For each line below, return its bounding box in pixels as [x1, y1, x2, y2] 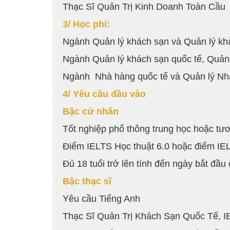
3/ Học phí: [63, 19, 110, 30]
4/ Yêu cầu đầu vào [63, 89, 146, 100]
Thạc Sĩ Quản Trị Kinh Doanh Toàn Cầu [63, 2, 225, 12]
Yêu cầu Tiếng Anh [63, 194, 140, 204]
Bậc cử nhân [63, 106, 119, 117]
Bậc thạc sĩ [63, 176, 111, 187]
